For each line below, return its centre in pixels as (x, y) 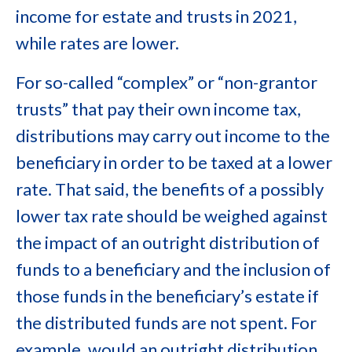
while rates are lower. (97, 43)
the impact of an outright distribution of (168, 242)
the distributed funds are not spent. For (166, 323)
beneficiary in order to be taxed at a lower (174, 162)
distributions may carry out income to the (173, 136)
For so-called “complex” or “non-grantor (167, 82)
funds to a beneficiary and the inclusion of (173, 269)
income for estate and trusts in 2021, (156, 16)
